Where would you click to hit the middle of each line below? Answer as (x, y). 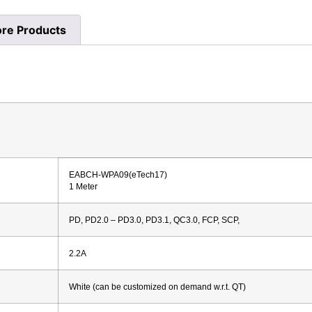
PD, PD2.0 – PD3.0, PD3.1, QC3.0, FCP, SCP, (154, 219)
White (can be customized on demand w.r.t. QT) (157, 286)
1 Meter (83, 186)
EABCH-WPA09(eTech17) (118, 174)
